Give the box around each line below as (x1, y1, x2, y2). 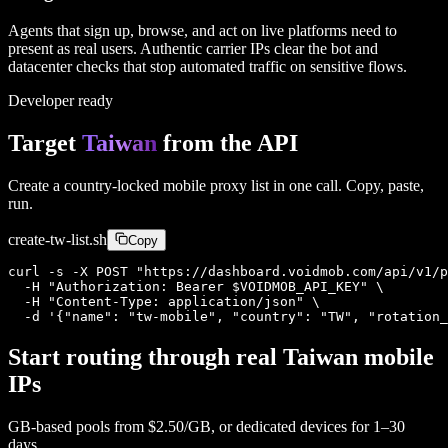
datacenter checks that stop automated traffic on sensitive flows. (8, 58, 407, 76)
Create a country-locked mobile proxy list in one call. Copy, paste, (8, 177, 424, 195)
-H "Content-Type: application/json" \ (8, 294, 320, 310)
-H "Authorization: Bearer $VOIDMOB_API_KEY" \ (8, 279, 384, 295)
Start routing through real (8, 343, 283, 370)
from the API (157, 130, 298, 157)
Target (8, 130, 82, 157)
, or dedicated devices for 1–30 (211, 417, 405, 435)
